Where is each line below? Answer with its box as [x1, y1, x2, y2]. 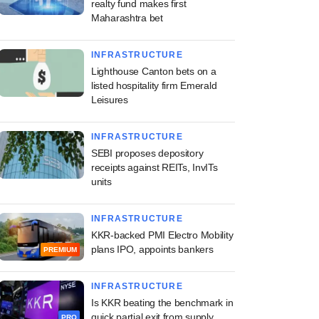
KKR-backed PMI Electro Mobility [91, 229, 234, 241]
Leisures [91, 94, 128, 105]
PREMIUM [43, 246, 77, 254]
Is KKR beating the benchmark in [91, 297, 234, 308]
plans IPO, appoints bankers [91, 244, 214, 255]
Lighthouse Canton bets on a [91, 66, 216, 77]
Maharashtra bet [91, 12, 163, 23]
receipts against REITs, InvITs [91, 162, 218, 173]
